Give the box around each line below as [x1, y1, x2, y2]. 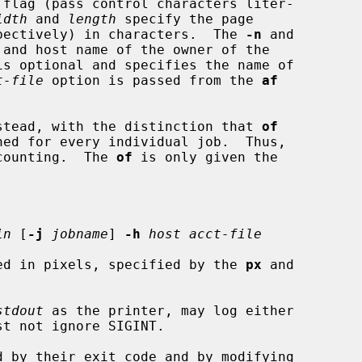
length [68, 11, 116, 27]
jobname [52, 225, 108, 242]
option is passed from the [44, 72, 262, 88]
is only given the [133, 149, 278, 165]
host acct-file [149, 225, 262, 242]
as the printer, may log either [44, 302, 294, 318]
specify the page [116, 11, 254, 27]
